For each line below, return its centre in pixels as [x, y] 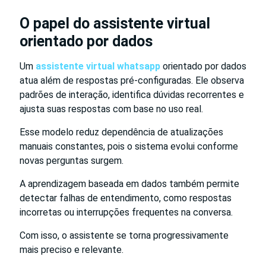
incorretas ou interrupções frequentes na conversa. [126, 212]
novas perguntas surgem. [72, 160]
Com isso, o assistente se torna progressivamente [124, 235]
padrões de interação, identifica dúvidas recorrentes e [132, 94]
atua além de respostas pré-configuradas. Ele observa [132, 80]
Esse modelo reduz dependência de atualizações [121, 132]
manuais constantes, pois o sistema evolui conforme [129, 146]
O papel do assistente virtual [115, 23]
